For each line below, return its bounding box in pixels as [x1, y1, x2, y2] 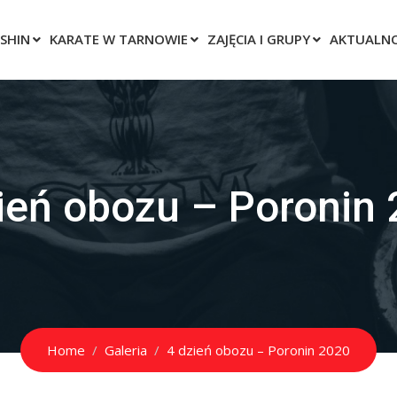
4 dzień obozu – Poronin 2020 [167, 341, 350, 359]
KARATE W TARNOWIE [50, 30, 188, 48]
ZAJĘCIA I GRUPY [207, 30, 310, 48]
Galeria [105, 341, 147, 359]
